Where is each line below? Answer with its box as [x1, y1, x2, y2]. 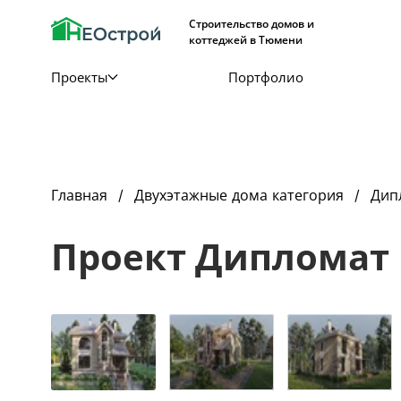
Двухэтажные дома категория [134, 185, 344, 205]
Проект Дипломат [51, 232, 389, 281]
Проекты [51, 68, 108, 86]
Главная [51, 185, 107, 205]
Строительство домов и [189, 16, 314, 31]
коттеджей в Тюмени [189, 32, 303, 47]
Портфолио [227, 68, 303, 86]
